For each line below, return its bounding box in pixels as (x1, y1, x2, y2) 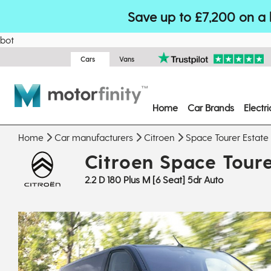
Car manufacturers (54, 131, 133, 143)
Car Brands (188, 102, 234, 113)
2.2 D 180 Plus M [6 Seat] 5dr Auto (84, 174, 223, 186)
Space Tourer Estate (186, 131, 269, 143)
